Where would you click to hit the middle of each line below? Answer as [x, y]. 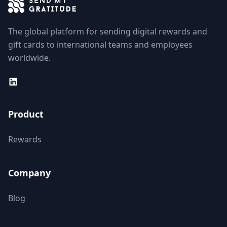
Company [29, 173]
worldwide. [29, 58]
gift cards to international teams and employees [100, 44]
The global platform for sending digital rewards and [108, 31]
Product [26, 114]
